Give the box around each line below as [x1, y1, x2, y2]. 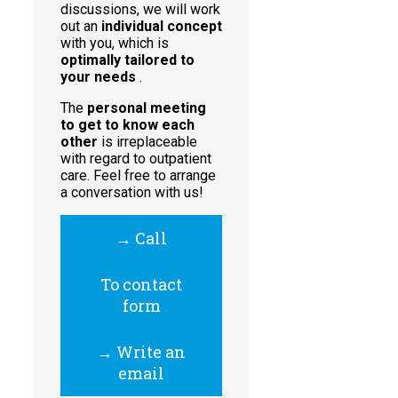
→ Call [115, 227, 168, 250]
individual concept [101, 18, 222, 36]
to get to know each [60, 116, 195, 134]
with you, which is [60, 35, 169, 52]
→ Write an [97, 341, 187, 363]
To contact [100, 274, 183, 296]
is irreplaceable [98, 133, 197, 151]
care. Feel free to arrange [60, 167, 216, 185]
